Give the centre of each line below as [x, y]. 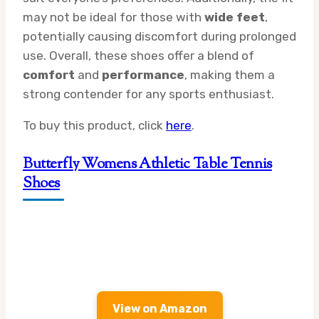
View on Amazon [159, 309]
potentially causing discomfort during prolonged [159, 37]
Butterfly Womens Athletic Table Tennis [147, 165]
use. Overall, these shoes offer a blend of [138, 56]
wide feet [235, 17]
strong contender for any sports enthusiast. [148, 94]
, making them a [230, 75]
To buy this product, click [94, 126]
